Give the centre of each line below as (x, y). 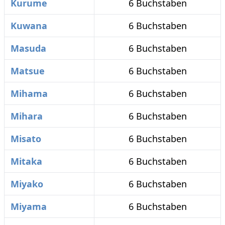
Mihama (29, 93)
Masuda (28, 48)
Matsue (28, 71)
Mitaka (26, 161)
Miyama (29, 206)
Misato (26, 139)
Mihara (27, 116)
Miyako (27, 184)
